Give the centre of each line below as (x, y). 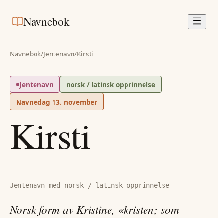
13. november (75, 102)
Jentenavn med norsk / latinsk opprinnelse (90, 186)
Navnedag (34, 102)
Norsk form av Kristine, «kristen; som (94, 209)
